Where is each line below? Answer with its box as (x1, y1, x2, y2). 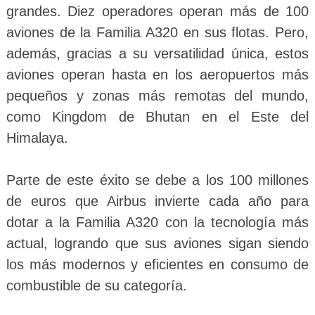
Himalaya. (6, 129, 68, 146)
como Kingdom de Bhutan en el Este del (6, 108, 309, 124)
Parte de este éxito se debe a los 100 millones (6, 172, 309, 188)
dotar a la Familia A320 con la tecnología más (6, 214, 309, 230)
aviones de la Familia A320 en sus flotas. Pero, (6, 24, 309, 40)
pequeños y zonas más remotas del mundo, (6, 87, 309, 103)
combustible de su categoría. (6, 277, 187, 293)
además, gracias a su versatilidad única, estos (6, 45, 309, 61)
